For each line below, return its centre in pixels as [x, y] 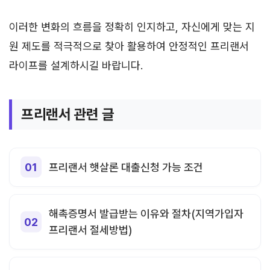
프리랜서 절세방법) [90, 230]
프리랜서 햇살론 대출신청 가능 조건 [126, 167]
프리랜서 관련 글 [68, 114]
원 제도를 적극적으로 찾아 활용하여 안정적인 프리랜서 [129, 46]
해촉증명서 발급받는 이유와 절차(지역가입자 [146, 213]
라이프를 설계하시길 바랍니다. [76, 65]
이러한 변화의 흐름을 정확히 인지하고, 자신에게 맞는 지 [132, 27]
